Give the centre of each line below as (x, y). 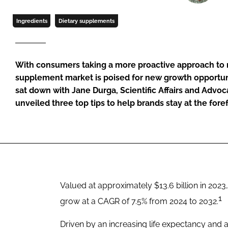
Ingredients (32, 21)
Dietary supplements (86, 21)
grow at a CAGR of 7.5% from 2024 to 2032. (139, 202)
